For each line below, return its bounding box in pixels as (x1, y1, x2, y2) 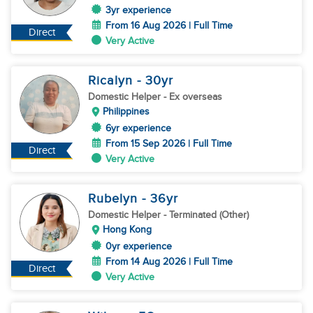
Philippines (103, 105, 150, 117)
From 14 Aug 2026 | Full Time (105, 256, 233, 268)
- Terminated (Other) (163, 209, 249, 221)
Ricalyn (88, 73, 137, 88)
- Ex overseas (163, 91, 222, 103)
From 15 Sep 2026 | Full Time (105, 138, 232, 150)
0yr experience (105, 240, 172, 252)
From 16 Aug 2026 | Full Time (105, 20, 233, 31)
